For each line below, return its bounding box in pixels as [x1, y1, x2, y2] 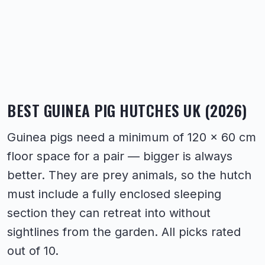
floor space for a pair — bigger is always [7, 149, 232, 163]
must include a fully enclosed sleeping [7, 187, 221, 201]
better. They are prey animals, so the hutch [7, 168, 251, 182]
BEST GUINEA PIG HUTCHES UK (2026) [7, 99, 247, 121]
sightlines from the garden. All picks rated [7, 225, 241, 239]
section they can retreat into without [7, 206, 211, 220]
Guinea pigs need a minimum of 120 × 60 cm [7, 130, 256, 144]
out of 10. [7, 244, 59, 258]
